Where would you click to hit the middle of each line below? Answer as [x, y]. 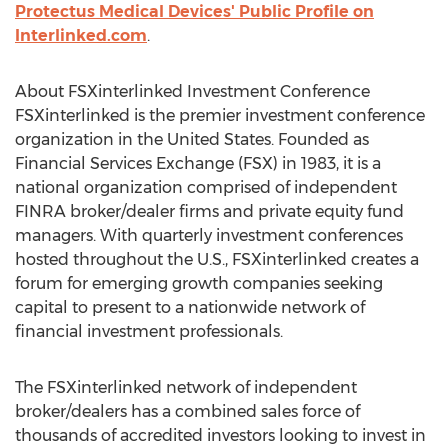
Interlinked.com [81, 35]
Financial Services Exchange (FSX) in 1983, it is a [198, 163]
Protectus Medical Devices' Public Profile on [194, 11]
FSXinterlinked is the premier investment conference [220, 115]
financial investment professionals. [149, 331]
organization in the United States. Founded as [192, 139]
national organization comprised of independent [206, 187]
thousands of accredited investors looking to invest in [220, 435]
